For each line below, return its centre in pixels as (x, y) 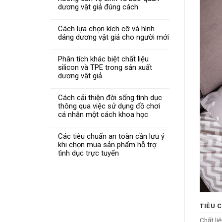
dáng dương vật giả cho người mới (113, 37)
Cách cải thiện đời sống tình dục (110, 97)
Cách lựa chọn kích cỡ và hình (106, 28)
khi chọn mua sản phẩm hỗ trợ (107, 144)
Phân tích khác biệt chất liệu (103, 59)
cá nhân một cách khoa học (103, 114)
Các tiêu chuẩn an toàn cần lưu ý (111, 136)
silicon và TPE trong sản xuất (105, 67)
